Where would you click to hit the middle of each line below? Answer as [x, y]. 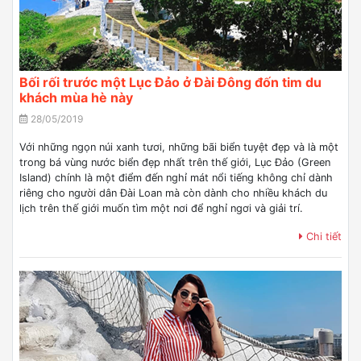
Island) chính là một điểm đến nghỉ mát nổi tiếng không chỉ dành [176, 178]
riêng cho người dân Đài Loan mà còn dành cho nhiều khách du [173, 193]
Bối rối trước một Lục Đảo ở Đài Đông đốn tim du [170, 82]
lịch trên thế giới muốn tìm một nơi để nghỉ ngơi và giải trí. [161, 208]
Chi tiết [322, 237]
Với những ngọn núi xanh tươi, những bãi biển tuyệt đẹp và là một [179, 147]
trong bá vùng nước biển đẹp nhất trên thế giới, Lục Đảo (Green [175, 162]
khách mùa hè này [76, 98]
